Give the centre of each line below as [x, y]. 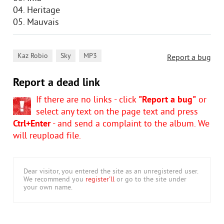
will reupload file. [47, 136]
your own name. [48, 188]
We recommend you [54, 180]
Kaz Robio [33, 56]
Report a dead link [56, 83]
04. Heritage [36, 11]
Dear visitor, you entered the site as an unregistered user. [111, 172]
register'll [100, 180]
